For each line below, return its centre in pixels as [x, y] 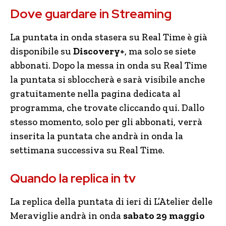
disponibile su [42, 51]
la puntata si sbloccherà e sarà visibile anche [107, 79]
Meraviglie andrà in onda [67, 215]
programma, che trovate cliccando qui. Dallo [107, 107]
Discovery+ [99, 51]
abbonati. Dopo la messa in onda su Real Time [108, 65]
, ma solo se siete [160, 51]
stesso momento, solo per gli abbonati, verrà [106, 122]
